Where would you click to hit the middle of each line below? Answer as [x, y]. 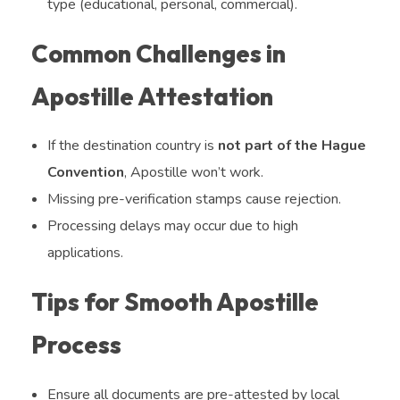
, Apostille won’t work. [193, 173]
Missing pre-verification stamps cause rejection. [194, 200]
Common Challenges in [158, 54]
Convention [85, 173]
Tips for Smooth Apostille [175, 302]
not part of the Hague [292, 146]
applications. [85, 253]
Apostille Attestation [152, 97]
